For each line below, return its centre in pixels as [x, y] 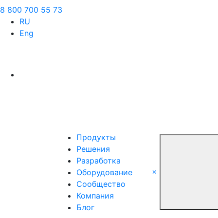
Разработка [99, 161]
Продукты [96, 137]
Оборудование [104, 172]
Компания [95, 196]
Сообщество [101, 184]
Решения [93, 149]
